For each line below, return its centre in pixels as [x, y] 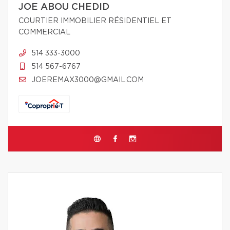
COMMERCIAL [44, 32]
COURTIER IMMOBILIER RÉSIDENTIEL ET [95, 21]
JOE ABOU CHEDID [64, 7]
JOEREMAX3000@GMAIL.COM [88, 80]
